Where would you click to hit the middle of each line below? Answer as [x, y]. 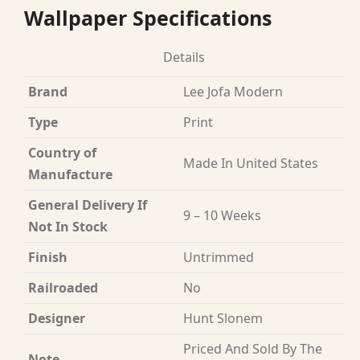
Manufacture [70, 174]
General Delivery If [88, 205]
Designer [57, 318]
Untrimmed [219, 257]
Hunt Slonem [223, 318]
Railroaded [63, 288]
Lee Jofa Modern [233, 92]
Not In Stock [68, 227]
